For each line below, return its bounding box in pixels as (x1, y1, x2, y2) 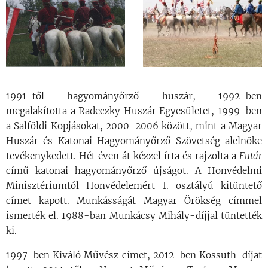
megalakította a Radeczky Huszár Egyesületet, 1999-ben (6, 105, 262, 117)
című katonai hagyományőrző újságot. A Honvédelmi (6, 165, 262, 177)
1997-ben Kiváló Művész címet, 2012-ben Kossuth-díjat (6, 249, 262, 261)
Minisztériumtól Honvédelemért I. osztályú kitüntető (6, 180, 262, 192)
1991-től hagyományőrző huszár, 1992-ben (6, 90, 262, 102)
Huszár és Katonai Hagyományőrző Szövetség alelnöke (6, 135, 262, 147)
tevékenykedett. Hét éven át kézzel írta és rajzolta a (6, 150, 239, 162)
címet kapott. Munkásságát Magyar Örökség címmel (6, 195, 262, 207)
